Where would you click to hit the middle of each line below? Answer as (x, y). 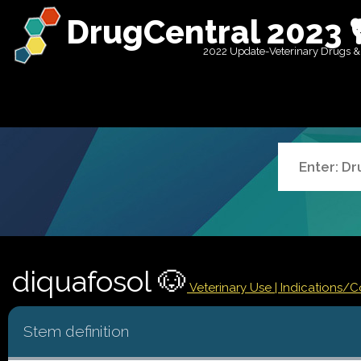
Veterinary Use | (234, 288)
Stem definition (76, 331)
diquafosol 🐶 (100, 282)
